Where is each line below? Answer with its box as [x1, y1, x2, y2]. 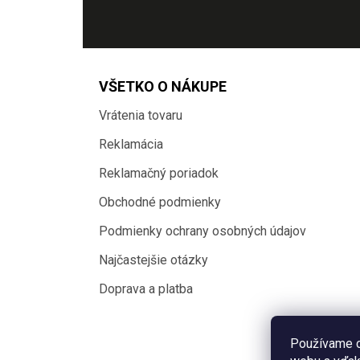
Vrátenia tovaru [99, 107, 182, 123]
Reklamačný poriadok [99, 165, 219, 181]
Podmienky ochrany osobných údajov [99, 223, 306, 239]
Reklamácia [99, 136, 163, 152]
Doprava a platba [99, 280, 193, 297]
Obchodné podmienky [99, 194, 221, 210]
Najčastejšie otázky [99, 252, 208, 268]
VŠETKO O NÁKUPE [99, 77, 227, 95]
